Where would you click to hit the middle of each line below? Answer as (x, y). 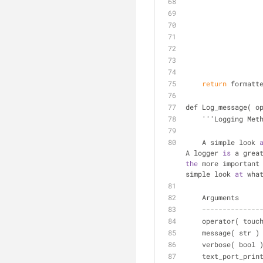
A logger (204, 153)
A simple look (231, 142)
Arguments (220, 197)
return (214, 83)
